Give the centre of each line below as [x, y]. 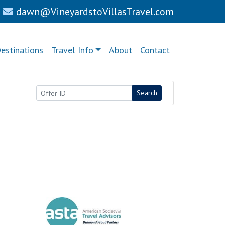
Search [147, 93]
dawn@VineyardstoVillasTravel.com [95, 12]
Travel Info [72, 50]
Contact [155, 50]
